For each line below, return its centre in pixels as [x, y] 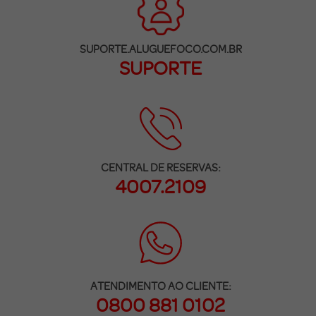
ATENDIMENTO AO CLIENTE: [160, 286]
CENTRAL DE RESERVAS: [160, 167]
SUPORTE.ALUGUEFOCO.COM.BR [160, 48]
